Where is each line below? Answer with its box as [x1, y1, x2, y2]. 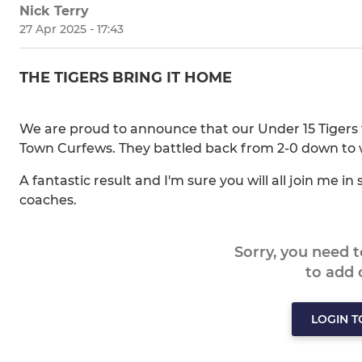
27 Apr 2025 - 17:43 [19, 22, 124, 37]
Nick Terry [19, 3, 89, 19]
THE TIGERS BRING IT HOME [19, 69, 232, 87]
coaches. [19, 192, 77, 208]
